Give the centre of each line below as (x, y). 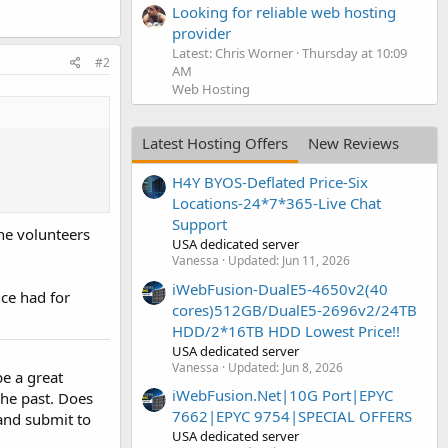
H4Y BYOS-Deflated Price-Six (270, 182)
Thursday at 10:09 (354, 52)
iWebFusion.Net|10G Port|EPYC (282, 394)
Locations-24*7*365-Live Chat (276, 203)
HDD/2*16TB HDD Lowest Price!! (286, 330)
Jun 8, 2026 (312, 367)
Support (199, 224)
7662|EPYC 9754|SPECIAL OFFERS (292, 415)
